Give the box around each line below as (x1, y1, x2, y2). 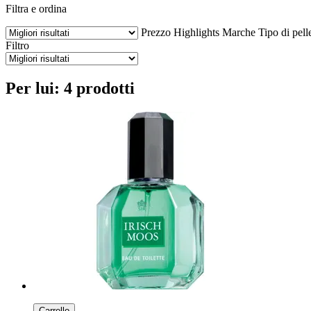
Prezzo (141, 26, 171, 38)
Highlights (174, 26, 219, 38)
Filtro (6, 39, 29, 51)
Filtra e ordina (6, 2, 67, 15)
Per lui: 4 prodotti (6, 78, 135, 97)
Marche (222, 26, 255, 38)
